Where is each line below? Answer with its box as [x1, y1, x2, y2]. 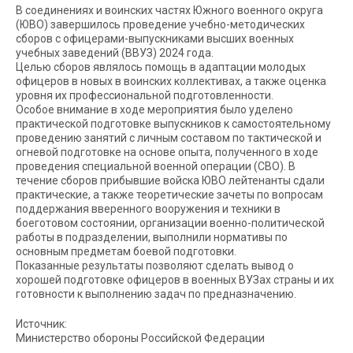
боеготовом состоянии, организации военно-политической [16, 217, 325, 229]
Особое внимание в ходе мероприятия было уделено [16, 103, 293, 116]
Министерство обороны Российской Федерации [16, 332, 265, 344]
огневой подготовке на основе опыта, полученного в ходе [16, 146, 318, 158]
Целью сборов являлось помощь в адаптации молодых [16, 61, 306, 73]
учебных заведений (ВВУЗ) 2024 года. [16, 46, 214, 59]
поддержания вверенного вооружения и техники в [16, 203, 281, 215]
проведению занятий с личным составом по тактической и [16, 132, 321, 144]
